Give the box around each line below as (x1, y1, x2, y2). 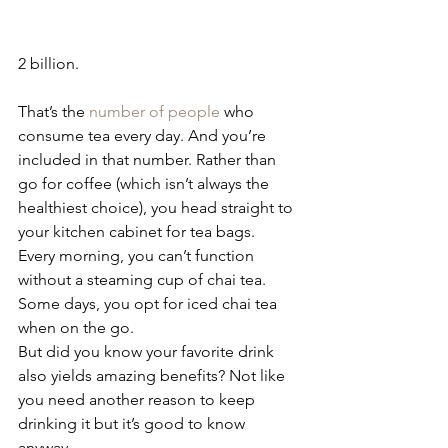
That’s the (18, 102, 89, 122)
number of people (89, 102, 220, 122)
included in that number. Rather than (18, 150, 280, 170)
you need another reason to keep (18, 390, 259, 410)
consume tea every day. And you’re (18, 126, 270, 146)
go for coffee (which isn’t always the (18, 174, 273, 194)
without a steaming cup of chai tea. (18, 270, 270, 290)
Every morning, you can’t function (18, 246, 258, 266)
